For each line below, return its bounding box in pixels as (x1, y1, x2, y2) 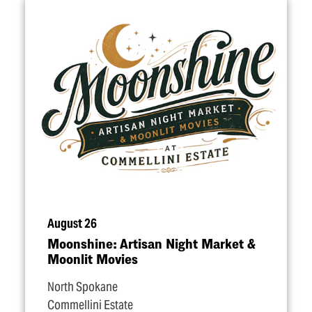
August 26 (47, 216, 97, 231)
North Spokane (47, 279, 118, 295)
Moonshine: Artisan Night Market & (47, 235, 256, 251)
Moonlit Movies (47, 251, 138, 267)
